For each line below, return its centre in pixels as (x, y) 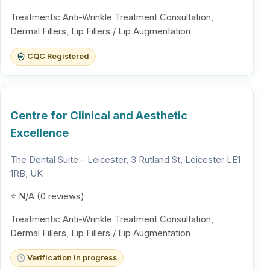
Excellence (39, 133)
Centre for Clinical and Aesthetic (99, 116)
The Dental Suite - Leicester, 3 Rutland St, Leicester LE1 (125, 160)
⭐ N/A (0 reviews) (47, 196)
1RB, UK (27, 174)
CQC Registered (58, 56)
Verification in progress (72, 258)
